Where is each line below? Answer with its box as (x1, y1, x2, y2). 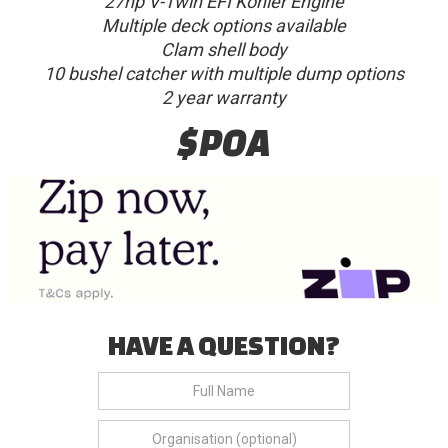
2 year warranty (162, 86, 286, 108)
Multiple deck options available (102, 14, 346, 36)
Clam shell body (161, 38, 287, 60)
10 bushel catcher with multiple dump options (44, 62, 404, 84)
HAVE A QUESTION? (108, 330, 340, 361)
